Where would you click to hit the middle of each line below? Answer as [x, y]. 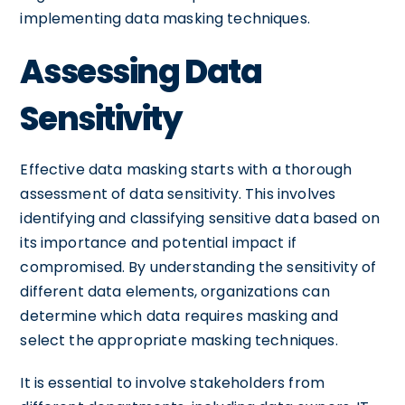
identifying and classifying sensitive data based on [200, 218]
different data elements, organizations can [175, 291]
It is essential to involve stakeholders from [172, 382]
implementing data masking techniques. [165, 18]
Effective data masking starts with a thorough [186, 169]
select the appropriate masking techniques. [179, 340]
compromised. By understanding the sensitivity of [198, 267]
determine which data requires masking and [179, 316]
